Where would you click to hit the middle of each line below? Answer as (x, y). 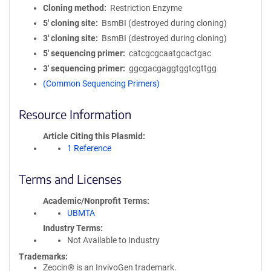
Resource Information (75, 114)
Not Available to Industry (113, 240)
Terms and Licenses (70, 179)
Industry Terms (72, 228)
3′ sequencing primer (83, 68)
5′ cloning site (69, 23)
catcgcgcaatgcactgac (170, 53)
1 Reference (89, 148)
